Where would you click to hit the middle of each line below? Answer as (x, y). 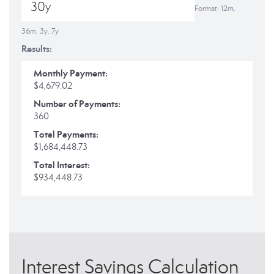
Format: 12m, (215, 9)
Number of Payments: (77, 104)
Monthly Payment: (71, 73)
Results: (37, 49)
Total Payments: (66, 134)
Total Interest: (62, 165)
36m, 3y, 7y (40, 31)
